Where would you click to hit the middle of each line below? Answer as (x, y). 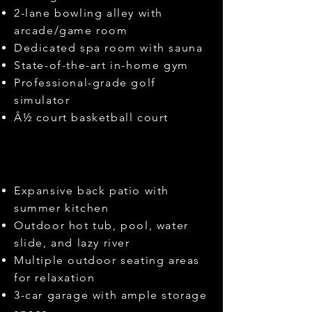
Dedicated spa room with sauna (109, 48)
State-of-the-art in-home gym (101, 65)
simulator (42, 100)
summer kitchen (62, 208)
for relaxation (55, 278)
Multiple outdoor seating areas (107, 260)
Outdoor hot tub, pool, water (101, 225)
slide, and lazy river (72, 243)
